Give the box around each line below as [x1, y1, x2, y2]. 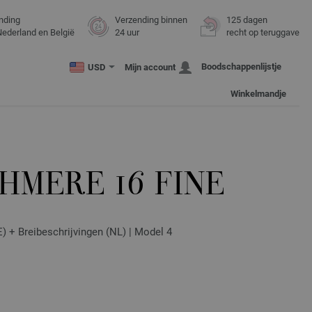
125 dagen [226, 15, 267, 25]
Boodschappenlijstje [201, 61, 281, 72]
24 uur [115, 27, 139, 38]
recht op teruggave [226, 27, 299, 38]
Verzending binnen [115, 15, 187, 25]
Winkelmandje [231, 88, 286, 100]
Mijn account [125, 62, 175, 73]
